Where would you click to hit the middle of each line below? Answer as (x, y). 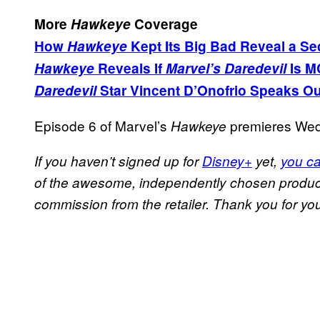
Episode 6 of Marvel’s (102, 125)
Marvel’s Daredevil (226, 68)
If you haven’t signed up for (118, 160)
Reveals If (130, 68)
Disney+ (227, 160)
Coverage (164, 24)
